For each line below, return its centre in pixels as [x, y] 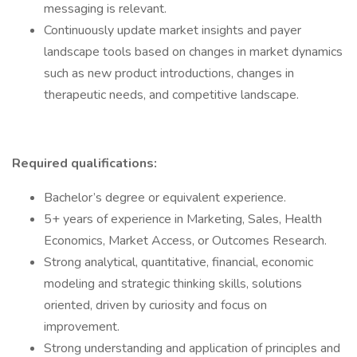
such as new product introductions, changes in [169, 73]
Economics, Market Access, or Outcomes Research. [185, 241]
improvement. [82, 327]
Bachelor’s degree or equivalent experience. [165, 198]
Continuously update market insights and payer [173, 30]
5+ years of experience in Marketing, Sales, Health [183, 219]
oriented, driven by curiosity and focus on [155, 305]
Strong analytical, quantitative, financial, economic [178, 262]
